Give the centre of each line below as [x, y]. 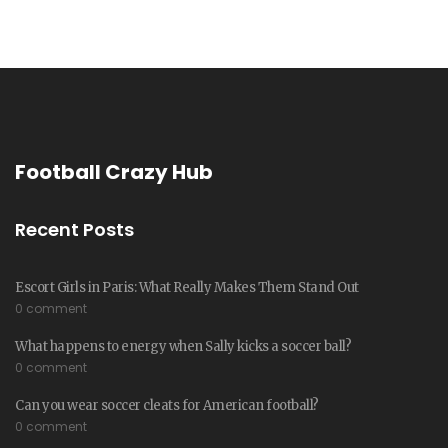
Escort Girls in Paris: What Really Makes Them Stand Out [187, 287]
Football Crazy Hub [114, 172]
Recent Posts [74, 229]
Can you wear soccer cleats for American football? [167, 405]
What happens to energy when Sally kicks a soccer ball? [183, 346]
